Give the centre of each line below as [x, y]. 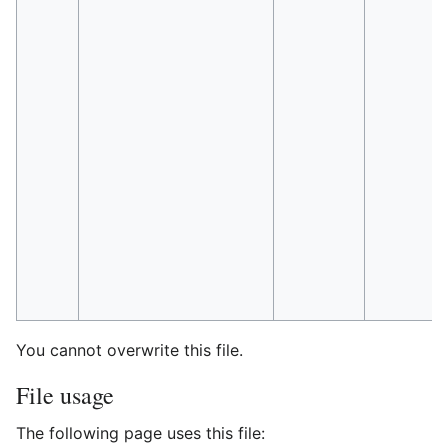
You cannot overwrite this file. [129, 350]
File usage [65, 395]
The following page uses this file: [140, 433]
